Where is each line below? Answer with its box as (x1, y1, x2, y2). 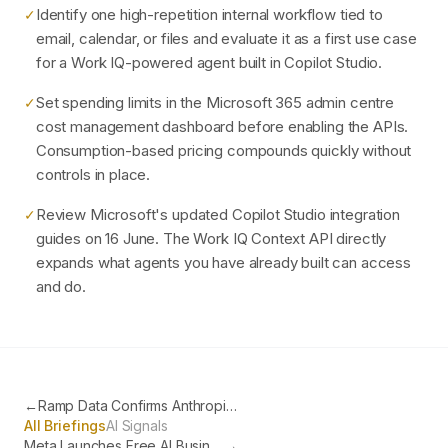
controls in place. (35, 165, 151, 184)
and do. (35, 277, 86, 296)
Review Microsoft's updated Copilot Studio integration (35, 205, 400, 224)
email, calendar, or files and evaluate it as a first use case (35, 29, 417, 48)
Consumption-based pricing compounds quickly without (35, 141, 412, 160)
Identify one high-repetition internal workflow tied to (35, 5, 383, 24)
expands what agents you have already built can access (35, 253, 411, 272)
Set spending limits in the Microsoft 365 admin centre (35, 93, 394, 112)
